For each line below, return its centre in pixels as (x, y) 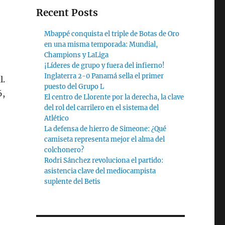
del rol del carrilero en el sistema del (102, 108)
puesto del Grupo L (74, 87)
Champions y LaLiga (77, 55)
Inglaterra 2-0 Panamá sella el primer (104, 76)
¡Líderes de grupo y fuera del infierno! (105, 66)
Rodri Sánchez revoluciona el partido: (104, 160)
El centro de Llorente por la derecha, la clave (114, 97)
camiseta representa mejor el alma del (105, 139)
